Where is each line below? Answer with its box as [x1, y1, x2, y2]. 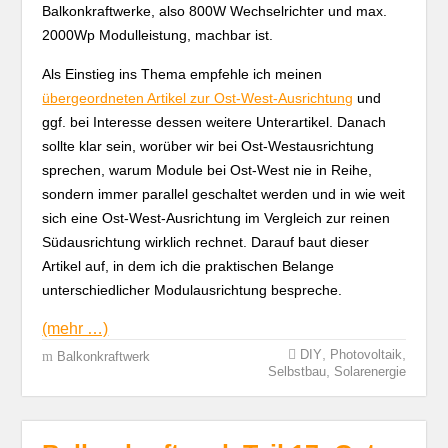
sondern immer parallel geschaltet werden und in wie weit [42, 186, 406, 202]
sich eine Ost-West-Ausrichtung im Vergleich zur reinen [42, 210, 391, 226]
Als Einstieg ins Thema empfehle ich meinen [42, 66, 323, 82]
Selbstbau [267, 364, 326, 379]
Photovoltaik [329, 347, 402, 362]
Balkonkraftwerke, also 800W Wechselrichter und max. [42, 3, 388, 19]
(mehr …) [42, 320, 109, 337]
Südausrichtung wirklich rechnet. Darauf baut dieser [42, 234, 370, 250]
